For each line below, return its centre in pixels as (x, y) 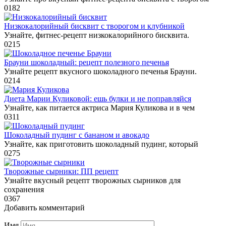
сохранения (24, 189)
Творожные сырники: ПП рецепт (61, 171)
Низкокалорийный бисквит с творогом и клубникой (94, 26)
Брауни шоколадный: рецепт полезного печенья (87, 62)
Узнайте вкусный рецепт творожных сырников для (92, 180)
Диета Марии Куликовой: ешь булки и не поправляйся (98, 98)
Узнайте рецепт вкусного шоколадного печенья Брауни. (100, 71)
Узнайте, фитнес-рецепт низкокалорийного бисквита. (97, 35)
